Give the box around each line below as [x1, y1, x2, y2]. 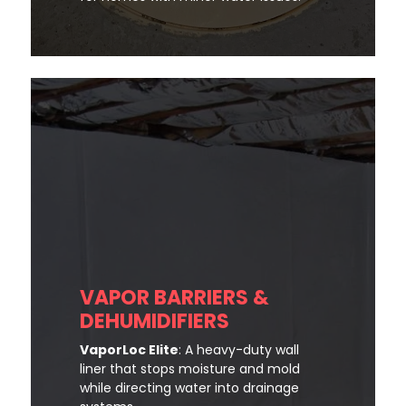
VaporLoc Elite [80, 341, 179, 360]
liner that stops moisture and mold [80, 360, 300, 379]
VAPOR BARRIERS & [80, 284, 269, 313]
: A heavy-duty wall [179, 341, 299, 360]
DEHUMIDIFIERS [80, 307, 229, 336]
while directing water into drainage [80, 379, 299, 398]
